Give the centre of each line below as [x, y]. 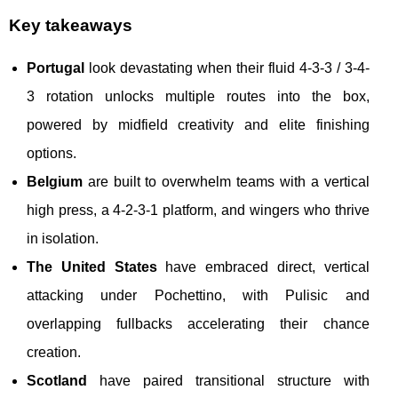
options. [52, 154]
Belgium [55, 182]
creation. [54, 353]
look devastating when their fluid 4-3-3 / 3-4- [227, 68]
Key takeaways [71, 26]
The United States [92, 267]
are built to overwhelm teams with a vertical [226, 182]
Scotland [57, 381]
